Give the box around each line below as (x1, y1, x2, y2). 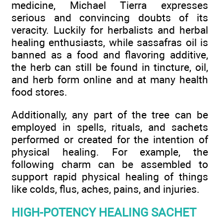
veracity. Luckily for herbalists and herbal (11, 23, 208, 36)
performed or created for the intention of (11, 133, 208, 146)
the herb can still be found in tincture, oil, (11, 60, 208, 73)
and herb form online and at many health (11, 73, 208, 86)
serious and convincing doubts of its (11, 11, 208, 24)
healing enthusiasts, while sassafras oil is (11, 36, 208, 49)
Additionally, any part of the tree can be (11, 108, 208, 121)
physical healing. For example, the (11, 145, 208, 158)
